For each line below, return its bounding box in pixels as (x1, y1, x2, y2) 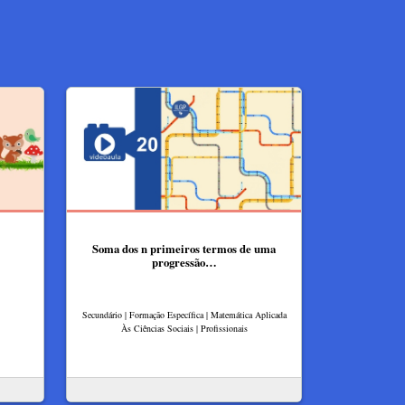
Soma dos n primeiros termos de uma (92, 240, 276, 257)
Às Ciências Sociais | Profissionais (120, 322, 248, 335)
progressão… (151, 253, 217, 270)
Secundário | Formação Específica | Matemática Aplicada (81, 308, 287, 322)
